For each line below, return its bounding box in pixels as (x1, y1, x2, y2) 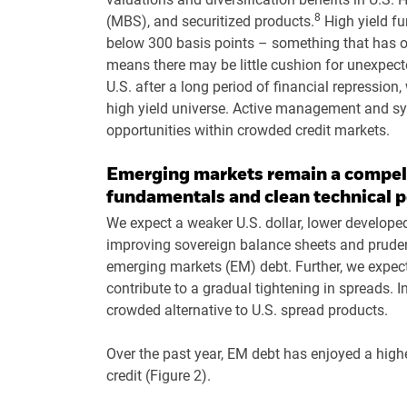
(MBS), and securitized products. (106, 12, 314, 30)
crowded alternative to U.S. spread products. (106, 301, 388, 319)
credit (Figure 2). (106, 366, 211, 384)
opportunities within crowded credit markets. (106, 121, 390, 139)
